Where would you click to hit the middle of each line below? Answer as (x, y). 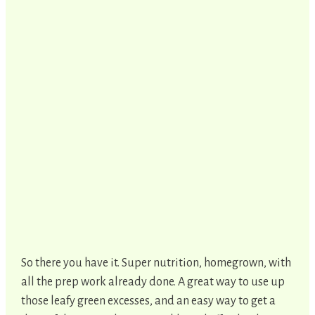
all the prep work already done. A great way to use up (153, 282)
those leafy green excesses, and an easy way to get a (148, 301)
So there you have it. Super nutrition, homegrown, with (156, 263)
